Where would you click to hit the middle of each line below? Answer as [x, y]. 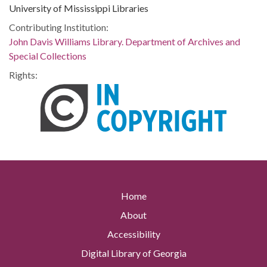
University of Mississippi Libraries [79, 8]
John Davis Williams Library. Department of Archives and [125, 41]
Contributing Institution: [59, 27]
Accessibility [133, 234]
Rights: [23, 75]
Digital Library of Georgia [133, 253]
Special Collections [48, 56]
